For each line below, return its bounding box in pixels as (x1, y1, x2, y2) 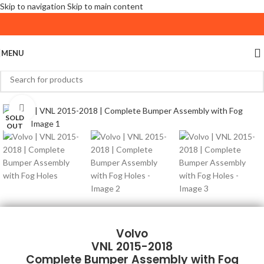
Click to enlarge (35, 103, 91, 113)
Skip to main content (67, 1, 143, 11)
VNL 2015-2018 (91, 239, 173, 255)
